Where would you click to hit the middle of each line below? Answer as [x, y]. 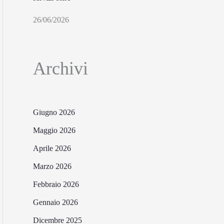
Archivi [60, 68]
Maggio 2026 [54, 130]
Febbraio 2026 [56, 184]
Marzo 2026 [52, 166]
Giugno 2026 [54, 112]
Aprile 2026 [52, 148]
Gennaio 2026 [55, 202]
